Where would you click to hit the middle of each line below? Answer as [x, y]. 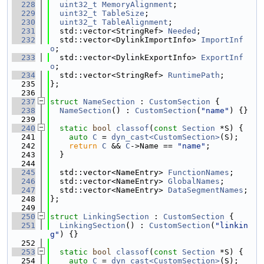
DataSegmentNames [206, 190]
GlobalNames [194, 181]
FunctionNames [199, 172]
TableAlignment [135, 22]
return [83, 146]
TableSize [123, 13]
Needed [182, 31]
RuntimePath [194, 75]
